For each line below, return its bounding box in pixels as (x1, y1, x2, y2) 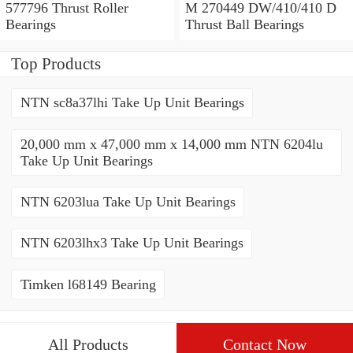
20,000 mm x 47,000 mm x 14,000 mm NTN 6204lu (20, 136, 323, 152)
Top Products (11, 54, 101, 73)
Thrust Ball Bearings (184, 16, 304, 32)
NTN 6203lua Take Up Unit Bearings (20, 194, 236, 210)
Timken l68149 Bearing (20, 276, 156, 292)
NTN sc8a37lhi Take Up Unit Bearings (20, 95, 244, 111)
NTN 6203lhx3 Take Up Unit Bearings (20, 235, 243, 251)
